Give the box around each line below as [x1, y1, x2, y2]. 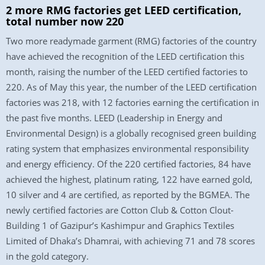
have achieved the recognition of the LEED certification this [6, 50, 244, 62]
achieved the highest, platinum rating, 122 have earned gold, [6, 173, 253, 185]
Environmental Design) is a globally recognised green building [6, 127, 256, 139]
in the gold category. [6, 250, 89, 262]
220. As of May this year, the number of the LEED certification [6, 81, 257, 93]
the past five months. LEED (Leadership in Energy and [6, 112, 222, 124]
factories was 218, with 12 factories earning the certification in [6, 96, 259, 108]
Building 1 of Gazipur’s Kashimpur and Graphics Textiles [6, 219, 234, 231]
